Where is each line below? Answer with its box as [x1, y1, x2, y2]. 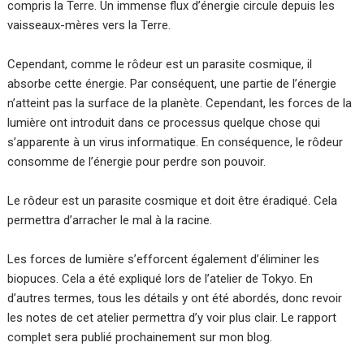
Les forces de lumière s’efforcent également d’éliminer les [7, 252, 320, 267]
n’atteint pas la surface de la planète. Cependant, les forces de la [7, 96, 353, 111]
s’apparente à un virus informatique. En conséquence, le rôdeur [7, 135, 344, 150]
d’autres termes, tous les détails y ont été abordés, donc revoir [7, 291, 343, 306]
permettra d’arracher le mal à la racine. [7, 213, 213, 228]
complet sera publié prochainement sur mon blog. [7, 330, 273, 345]
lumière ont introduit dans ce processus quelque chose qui [7, 115, 321, 131]
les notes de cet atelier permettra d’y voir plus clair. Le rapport [7, 310, 337, 326]
